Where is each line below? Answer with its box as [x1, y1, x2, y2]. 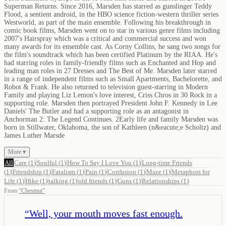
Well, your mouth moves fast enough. [29, 207, 183, 219]
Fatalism [52, 167, 75, 176]
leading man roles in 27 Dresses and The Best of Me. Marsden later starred [4, 67, 217, 75]
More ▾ [8, 148, 26, 155]
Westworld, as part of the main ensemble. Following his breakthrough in [4, 18, 211, 26]
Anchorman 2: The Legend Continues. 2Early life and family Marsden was [4, 115, 218, 123]
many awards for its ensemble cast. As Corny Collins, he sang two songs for [4, 42, 220, 50]
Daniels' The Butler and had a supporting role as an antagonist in [4, 107, 189, 115]
